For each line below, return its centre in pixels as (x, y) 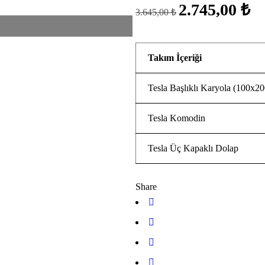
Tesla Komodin (177, 118)
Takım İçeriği (175, 57)
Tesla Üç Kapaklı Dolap (193, 148)
